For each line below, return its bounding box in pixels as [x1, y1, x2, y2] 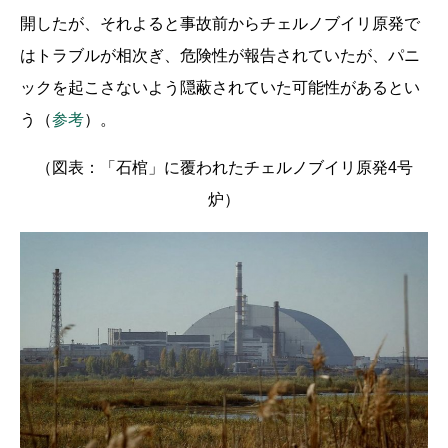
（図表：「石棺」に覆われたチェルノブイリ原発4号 [35, 158, 413, 176]
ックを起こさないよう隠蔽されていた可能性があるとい [20, 78, 420, 96]
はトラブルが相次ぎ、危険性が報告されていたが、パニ [20, 46, 420, 64]
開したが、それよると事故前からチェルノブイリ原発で [20, 14, 420, 32]
